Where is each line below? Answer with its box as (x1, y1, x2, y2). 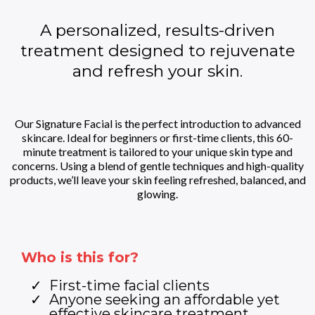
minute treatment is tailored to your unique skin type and (22, 145, 292, 158)
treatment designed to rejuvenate (20, 41, 295, 60)
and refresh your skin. (72, 61, 243, 81)
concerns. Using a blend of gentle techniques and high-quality (11, 159, 304, 172)
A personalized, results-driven (40, 20, 275, 40)
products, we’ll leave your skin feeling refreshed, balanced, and (9, 173, 306, 186)
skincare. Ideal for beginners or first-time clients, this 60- (22, 131, 293, 144)
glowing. (137, 187, 178, 200)
